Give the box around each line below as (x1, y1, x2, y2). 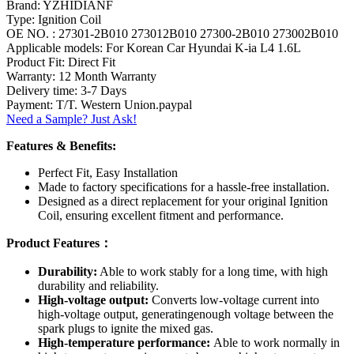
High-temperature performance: (38, 335, 213, 349)
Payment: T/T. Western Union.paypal (6, 97, 192, 111)
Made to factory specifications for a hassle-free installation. (38, 179, 330, 194)
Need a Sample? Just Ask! (6, 111, 137, 126)
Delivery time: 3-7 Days (6, 83, 126, 97)
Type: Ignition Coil (6, 12, 101, 26)
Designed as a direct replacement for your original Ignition (38, 194, 328, 208)
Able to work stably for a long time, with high (97, 264, 328, 278)
